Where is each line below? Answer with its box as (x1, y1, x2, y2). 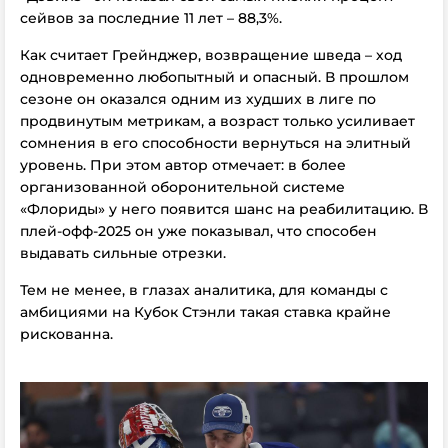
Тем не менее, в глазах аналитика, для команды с (20, 281, 388, 299)
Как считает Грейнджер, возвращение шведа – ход (20, 46, 402, 64)
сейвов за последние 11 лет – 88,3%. (20, 9, 282, 27)
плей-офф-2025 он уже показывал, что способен (20, 222, 377, 240)
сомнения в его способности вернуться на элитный (20, 134, 411, 152)
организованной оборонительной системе (20, 178, 345, 196)
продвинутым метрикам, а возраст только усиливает (20, 112, 415, 130)
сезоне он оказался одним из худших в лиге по (20, 90, 376, 108)
